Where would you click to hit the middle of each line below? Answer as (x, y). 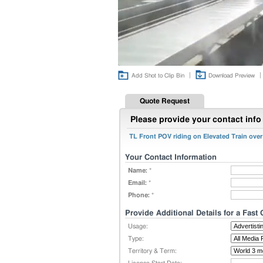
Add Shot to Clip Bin (158, 76)
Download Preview (232, 76)
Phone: (139, 195)
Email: (137, 183)
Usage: (138, 226)
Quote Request (165, 101)
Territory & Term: (152, 251)
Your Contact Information (171, 158)
